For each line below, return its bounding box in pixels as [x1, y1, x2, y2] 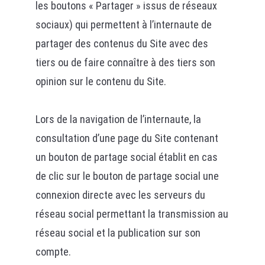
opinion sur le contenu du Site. [35, 75, 166, 88]
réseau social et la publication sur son [35, 227, 201, 239]
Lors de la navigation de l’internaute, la [35, 113, 201, 125]
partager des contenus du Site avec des [35, 37, 208, 50]
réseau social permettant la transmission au [35, 208, 228, 220]
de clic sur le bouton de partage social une [35, 170, 219, 182]
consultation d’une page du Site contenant [35, 132, 218, 144]
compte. [35, 245, 71, 258]
